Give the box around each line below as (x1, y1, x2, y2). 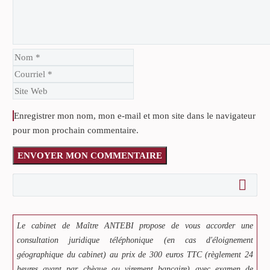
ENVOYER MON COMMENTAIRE (17, 150, 162, 160)
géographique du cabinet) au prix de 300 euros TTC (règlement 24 (17, 250, 253, 259)
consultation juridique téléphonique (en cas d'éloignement (17, 235, 253, 245)
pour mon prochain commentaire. (13, 125, 139, 135)
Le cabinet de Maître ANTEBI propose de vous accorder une (17, 221, 253, 230)
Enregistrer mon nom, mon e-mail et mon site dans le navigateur (14, 110, 256, 121)
